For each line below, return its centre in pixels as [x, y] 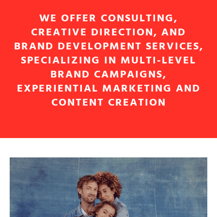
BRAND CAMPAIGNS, [108, 75]
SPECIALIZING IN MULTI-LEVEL [108, 61]
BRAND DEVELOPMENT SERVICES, [108, 46]
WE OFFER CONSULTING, [108, 18]
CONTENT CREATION [108, 103]
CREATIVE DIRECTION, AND [108, 32]
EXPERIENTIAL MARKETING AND [108, 89]
